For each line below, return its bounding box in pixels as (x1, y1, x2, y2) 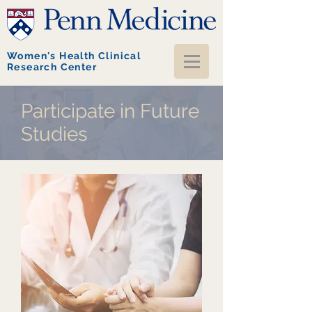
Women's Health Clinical (7, 50, 141, 61)
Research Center (7, 61, 97, 72)
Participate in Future (21, 100, 199, 123)
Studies (21, 123, 88, 146)
